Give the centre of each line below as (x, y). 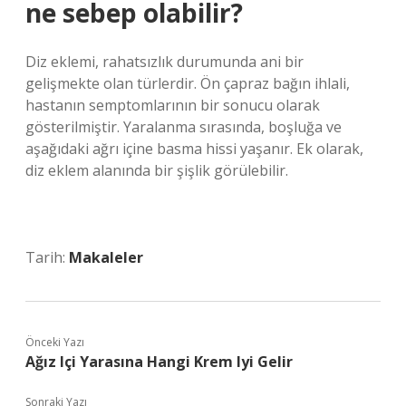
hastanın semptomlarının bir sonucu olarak (173, 105)
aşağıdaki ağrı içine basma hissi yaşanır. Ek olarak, (194, 149)
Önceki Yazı (55, 342)
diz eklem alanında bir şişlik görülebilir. (157, 170)
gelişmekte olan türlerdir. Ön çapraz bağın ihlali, (188, 83)
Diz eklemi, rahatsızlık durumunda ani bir (164, 62)
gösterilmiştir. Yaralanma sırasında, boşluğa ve (184, 127)
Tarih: (47, 257)
